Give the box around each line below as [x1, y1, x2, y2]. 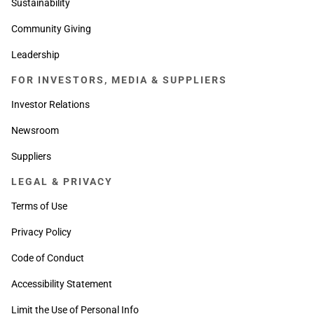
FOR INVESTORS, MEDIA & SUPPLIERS [11, 74, 227, 86]
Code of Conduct [11, 252, 84, 264]
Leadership [11, 48, 60, 60]
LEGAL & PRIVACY [11, 175, 113, 187]
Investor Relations [11, 98, 90, 110]
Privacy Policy [11, 226, 71, 238]
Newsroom [11, 124, 59, 136]
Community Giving [11, 22, 91, 34]
